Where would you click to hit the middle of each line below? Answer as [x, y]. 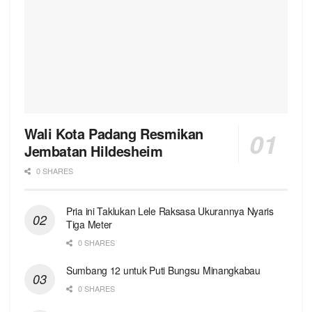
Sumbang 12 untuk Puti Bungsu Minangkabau [163, 270]
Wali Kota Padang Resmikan [114, 133]
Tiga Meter [89, 224]
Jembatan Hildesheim [94, 150]
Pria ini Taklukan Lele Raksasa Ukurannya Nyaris [170, 211]
